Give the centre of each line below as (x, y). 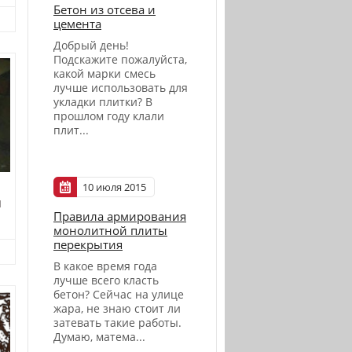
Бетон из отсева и (104, 9)
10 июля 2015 (114, 187)
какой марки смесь (104, 73)
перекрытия (88, 245)
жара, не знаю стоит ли (117, 309)
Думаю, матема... (99, 337)
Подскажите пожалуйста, (120, 59)
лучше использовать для (121, 88)
